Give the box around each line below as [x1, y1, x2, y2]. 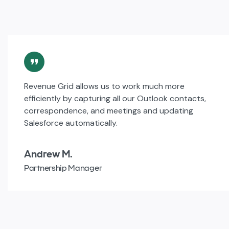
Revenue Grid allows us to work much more [24, 80, 185, 91]
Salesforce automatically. [24, 117, 118, 128]
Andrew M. [24, 147, 73, 160]
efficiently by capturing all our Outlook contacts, [24, 93, 206, 104]
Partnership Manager [24, 163, 102, 173]
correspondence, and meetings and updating [24, 105, 193, 116]
